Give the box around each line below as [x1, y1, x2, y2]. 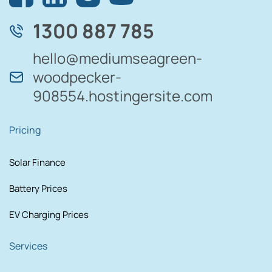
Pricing [9, 123, 41, 137]
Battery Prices [9, 182, 67, 195]
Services [9, 239, 47, 253]
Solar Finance [9, 156, 66, 169]
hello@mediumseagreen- [33, 48, 202, 69]
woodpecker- [33, 67, 121, 87]
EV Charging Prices [9, 208, 89, 222]
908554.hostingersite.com [33, 86, 212, 106]
